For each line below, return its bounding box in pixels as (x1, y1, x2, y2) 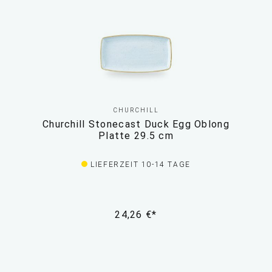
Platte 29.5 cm (98, 130, 174, 142)
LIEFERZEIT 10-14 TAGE (90, 160, 191, 169)
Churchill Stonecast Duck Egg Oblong (42, 118, 229, 131)
